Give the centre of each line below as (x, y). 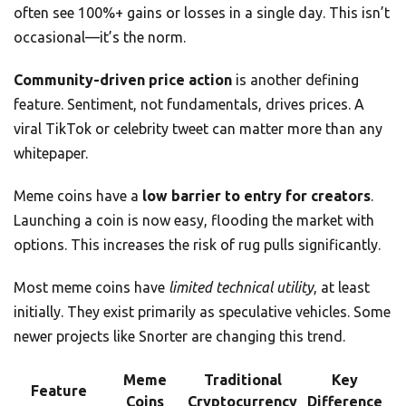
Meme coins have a (78, 196)
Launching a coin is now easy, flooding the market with (194, 221)
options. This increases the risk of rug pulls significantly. (197, 245)
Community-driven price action (123, 80)
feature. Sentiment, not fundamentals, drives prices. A (189, 105)
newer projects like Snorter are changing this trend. (179, 337)
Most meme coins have (91, 288)
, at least (342, 288)
